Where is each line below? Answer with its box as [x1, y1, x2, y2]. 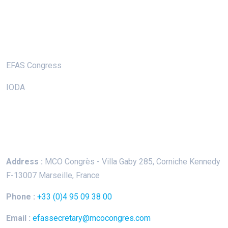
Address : [6, 157, 43, 167]
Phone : [6, 192, 35, 202]
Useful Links [6, 36, 64, 49]
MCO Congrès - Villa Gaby [43, 157, 137, 167]
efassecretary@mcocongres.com [33, 213, 151, 223]
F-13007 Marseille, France [6, 170, 100, 181]
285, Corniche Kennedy [137, 157, 220, 167]
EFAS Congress [6, 61, 62, 71]
